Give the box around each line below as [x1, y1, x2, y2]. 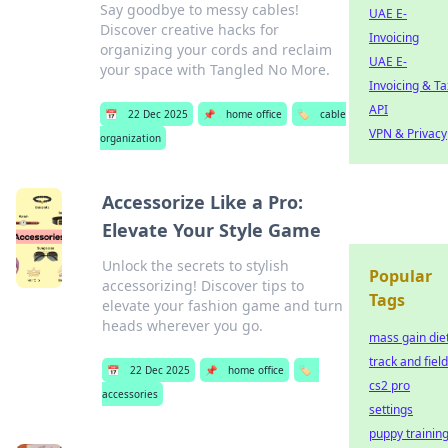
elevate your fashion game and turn [102, 296, 344, 315]
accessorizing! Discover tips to [102, 276, 305, 295]
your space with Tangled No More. [99, 60, 330, 79]
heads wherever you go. [102, 316, 264, 335]
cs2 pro [369, 377, 410, 394]
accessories [102, 387, 159, 401]
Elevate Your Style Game [102, 218, 322, 242]
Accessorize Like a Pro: [102, 190, 304, 214]
